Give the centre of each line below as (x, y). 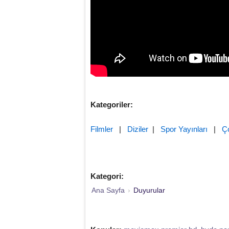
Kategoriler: (112, 104)
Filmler (102, 129)
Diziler (138, 129)
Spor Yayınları (184, 129)
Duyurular (149, 190)
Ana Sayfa (108, 190)
